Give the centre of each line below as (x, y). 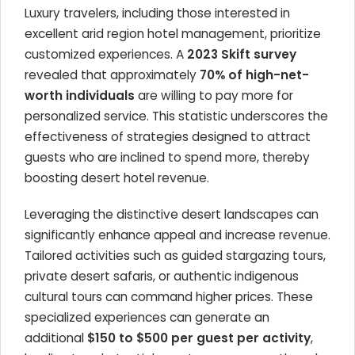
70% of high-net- (254, 75)
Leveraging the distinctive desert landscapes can (172, 214)
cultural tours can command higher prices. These (169, 297)
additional (56, 338)
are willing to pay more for (214, 95)
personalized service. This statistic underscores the (176, 116)
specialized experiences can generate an (147, 317)
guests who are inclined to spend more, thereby (167, 157)
